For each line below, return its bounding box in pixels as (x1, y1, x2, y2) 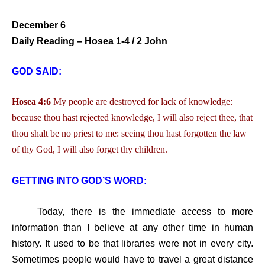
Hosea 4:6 (12, 96, 51, 106)
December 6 (12, 20, 66, 30)
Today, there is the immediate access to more (12, 206, 253, 217)
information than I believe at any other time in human (12, 222, 253, 233)
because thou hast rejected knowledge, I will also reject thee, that (12, 112, 253, 122)
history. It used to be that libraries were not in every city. (12, 238, 253, 249)
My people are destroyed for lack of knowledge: (51, 96, 232, 106)
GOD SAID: (12, 66, 62, 76)
